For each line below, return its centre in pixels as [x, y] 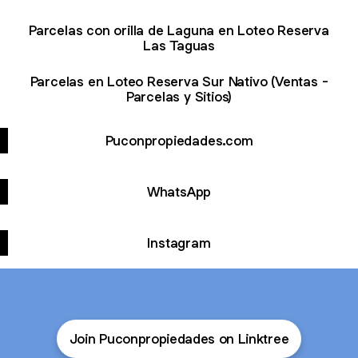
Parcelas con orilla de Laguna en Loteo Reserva [179, 30]
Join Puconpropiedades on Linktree [179, 339]
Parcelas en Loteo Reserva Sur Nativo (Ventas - [179, 82]
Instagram [179, 243]
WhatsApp [179, 191]
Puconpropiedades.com [179, 140]
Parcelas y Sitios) [179, 97]
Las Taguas [179, 46]
